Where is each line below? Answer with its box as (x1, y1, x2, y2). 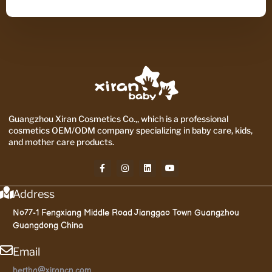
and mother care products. (8, 137, 114, 148)
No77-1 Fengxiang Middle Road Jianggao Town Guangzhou (13, 208, 239, 219)
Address (13, 188, 55, 201)
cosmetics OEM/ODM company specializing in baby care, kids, (8, 125, 253, 136)
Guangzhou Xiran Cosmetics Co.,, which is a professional (8, 114, 228, 124)
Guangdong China (13, 220, 83, 231)
